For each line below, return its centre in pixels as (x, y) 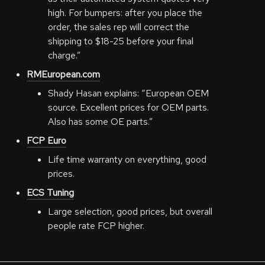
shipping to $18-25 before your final (120, 41)
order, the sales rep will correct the (118, 27)
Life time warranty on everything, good (127, 159)
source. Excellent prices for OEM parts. (128, 107)
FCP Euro (46, 140)
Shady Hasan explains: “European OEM (128, 93)
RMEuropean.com (63, 74)
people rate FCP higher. (96, 226)
